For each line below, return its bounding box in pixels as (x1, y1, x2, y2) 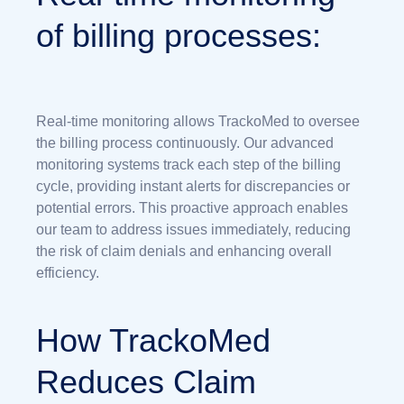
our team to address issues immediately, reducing (36, 221, 351, 237)
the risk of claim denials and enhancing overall (36, 243, 332, 259)
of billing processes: (36, 16, 321, 54)
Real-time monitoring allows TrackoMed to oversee (36, 113, 360, 129)
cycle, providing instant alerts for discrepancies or (36, 178, 350, 194)
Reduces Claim (36, 363, 256, 400)
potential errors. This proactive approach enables (36, 199, 348, 216)
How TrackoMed (36, 321, 271, 359)
